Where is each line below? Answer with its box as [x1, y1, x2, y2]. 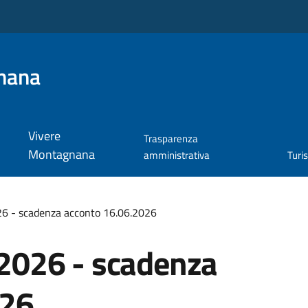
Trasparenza [144, 131, 199, 147]
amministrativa [144, 147, 210, 164]
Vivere [27, 126, 60, 146]
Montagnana [27, 145, 95, 164]
